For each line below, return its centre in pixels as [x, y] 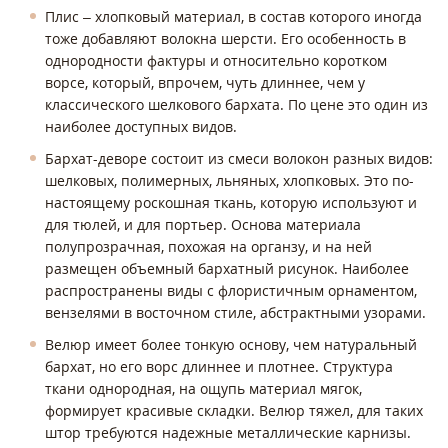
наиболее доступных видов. [143, 126]
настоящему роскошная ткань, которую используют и [231, 202]
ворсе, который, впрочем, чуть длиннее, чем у [205, 82]
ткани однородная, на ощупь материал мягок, [203, 388]
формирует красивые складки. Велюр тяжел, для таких [234, 410]
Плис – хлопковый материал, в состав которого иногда [233, 16]
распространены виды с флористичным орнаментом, [231, 290]
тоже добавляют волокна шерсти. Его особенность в [225, 38]
